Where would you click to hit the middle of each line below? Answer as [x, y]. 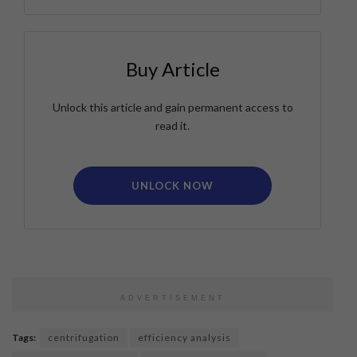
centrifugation [84, 338]
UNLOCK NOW [172, 186]
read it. [173, 126]
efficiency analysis [184, 338]
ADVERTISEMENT [173, 298]
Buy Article [173, 69]
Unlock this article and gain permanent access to [173, 108]
